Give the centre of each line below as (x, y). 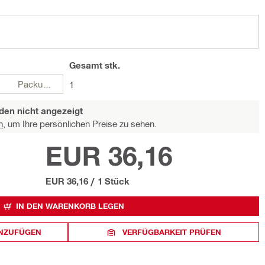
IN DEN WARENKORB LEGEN (70, 206)
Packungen (47, 84)
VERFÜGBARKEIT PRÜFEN (172, 232)
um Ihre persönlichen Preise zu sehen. (81, 124)
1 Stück (114, 181)
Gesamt (86, 65)
